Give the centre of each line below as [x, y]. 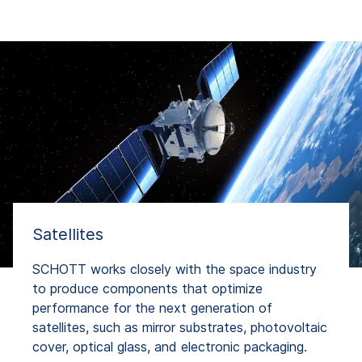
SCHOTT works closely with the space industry [175, 269]
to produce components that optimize [147, 288]
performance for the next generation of [152, 307]
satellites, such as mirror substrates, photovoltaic [180, 327]
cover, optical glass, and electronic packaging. [170, 346]
